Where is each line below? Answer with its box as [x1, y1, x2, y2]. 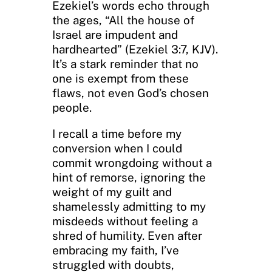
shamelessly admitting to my [52, 200, 206, 214]
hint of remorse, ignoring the [52, 171, 206, 185]
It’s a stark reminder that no [52, 57, 199, 71]
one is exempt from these [52, 72, 189, 86]
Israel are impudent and [52, 28, 178, 42]
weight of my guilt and [52, 185, 172, 199]
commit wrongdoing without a [52, 156, 212, 170]
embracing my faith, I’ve [52, 243, 179, 257]
